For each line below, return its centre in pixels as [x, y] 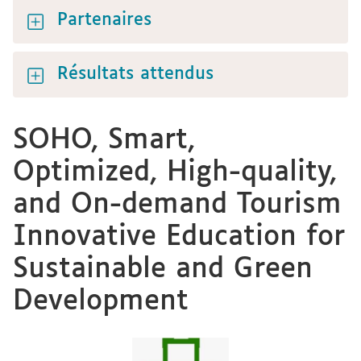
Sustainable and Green [163, 270]
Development [101, 302]
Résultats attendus [135, 74]
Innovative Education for [179, 237]
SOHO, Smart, [104, 141]
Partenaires [104, 20]
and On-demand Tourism [177, 205]
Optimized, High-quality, [175, 173]
